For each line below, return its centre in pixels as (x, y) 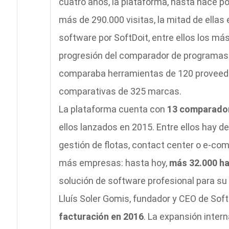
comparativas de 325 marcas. (120, 91)
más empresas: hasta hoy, (114, 163)
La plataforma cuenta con (113, 109)
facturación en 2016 (101, 216)
